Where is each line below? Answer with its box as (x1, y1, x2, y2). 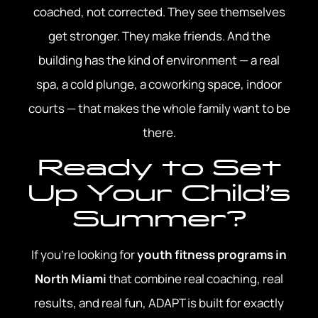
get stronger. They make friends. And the (48, 27, 270, 44)
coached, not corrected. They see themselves (33, 3, 285, 20)
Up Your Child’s (28, 179, 290, 207)
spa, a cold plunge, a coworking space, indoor (36, 75, 282, 92)
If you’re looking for (31, 246, 137, 263)
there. (142, 124, 176, 141)
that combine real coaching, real (106, 270, 283, 287)
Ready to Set (37, 153, 281, 182)
